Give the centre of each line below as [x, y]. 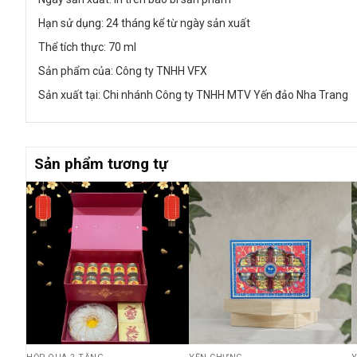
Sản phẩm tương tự [101, 164]
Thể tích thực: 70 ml [87, 47]
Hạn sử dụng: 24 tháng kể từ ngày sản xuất [144, 24]
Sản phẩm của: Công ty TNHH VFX [123, 71]
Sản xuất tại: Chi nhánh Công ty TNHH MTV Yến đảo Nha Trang [193, 95]
